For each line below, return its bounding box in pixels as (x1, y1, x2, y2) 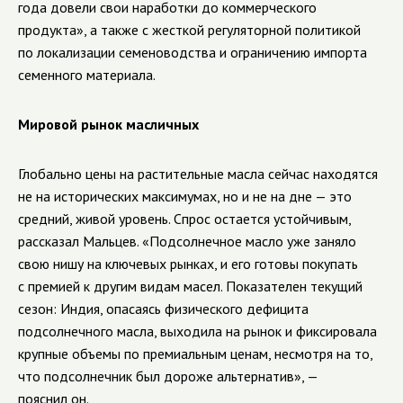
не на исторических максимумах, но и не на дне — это (18, 187, 352, 205)
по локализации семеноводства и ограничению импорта (18, 43, 367, 61)
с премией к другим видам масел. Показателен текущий (18, 277, 363, 295)
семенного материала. (18, 66, 156, 84)
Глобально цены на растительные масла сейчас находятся (18, 165, 378, 183)
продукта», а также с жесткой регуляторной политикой (18, 21, 361, 39)
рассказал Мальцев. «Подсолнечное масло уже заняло (18, 232, 356, 250)
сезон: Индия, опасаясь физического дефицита (18, 300, 309, 318)
